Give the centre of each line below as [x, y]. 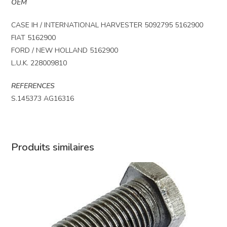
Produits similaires [53, 147]
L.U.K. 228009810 [39, 63]
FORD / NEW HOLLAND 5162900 [65, 50]
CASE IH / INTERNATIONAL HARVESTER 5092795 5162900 [107, 25]
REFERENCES [33, 86]
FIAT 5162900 [34, 37]
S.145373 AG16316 [43, 98]
